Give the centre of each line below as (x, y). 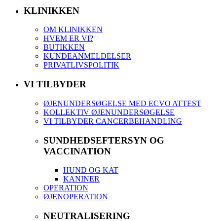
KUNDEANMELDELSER (87, 56)
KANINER (81, 179)
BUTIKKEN (64, 47)
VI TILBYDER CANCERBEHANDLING (113, 121)
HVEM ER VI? (68, 38)
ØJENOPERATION (76, 197)
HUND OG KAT (91, 170)
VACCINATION (77, 151)
